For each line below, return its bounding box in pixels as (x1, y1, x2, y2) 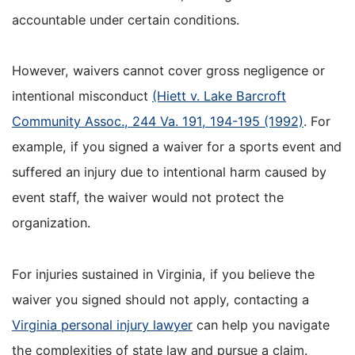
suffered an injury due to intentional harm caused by (12, 164, 326, 181)
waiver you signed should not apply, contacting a (12, 291, 309, 307)
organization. (12, 215, 90, 231)
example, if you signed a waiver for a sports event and (12, 139, 342, 155)
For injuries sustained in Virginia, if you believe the (12, 265, 315, 282)
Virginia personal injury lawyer (12, 316, 193, 333)
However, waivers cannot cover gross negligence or (12, 63, 325, 79)
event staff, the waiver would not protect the (12, 189, 284, 206)
